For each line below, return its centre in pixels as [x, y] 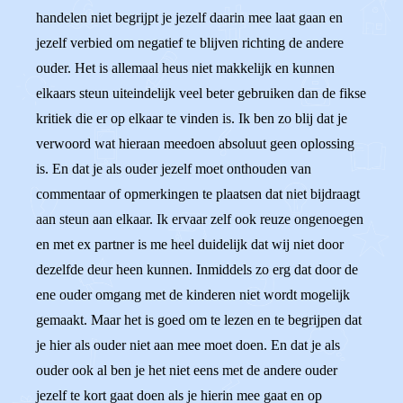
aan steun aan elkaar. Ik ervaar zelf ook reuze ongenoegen [200, 219]
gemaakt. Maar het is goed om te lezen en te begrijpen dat [199, 320]
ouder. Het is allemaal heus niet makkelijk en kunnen [185, 68]
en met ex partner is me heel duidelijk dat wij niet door [190, 244]
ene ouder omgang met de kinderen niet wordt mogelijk [193, 295]
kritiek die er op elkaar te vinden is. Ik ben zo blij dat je [192, 118]
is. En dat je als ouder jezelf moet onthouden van [174, 169]
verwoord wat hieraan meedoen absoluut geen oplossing [195, 143]
